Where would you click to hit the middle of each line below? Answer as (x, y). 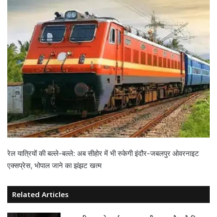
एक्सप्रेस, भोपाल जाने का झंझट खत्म (54, 165)
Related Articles (40, 194)
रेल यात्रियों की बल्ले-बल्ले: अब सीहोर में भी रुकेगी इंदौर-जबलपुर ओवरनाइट (103, 153)
